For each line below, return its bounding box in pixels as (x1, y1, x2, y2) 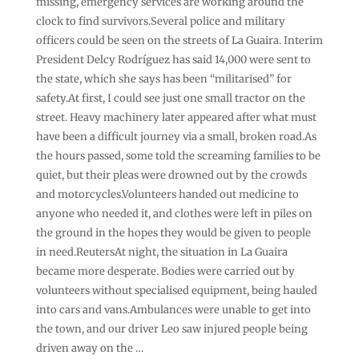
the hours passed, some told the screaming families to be (35, 148, 321, 163)
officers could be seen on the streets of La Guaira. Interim (35, 33, 323, 47)
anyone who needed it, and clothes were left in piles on (35, 206, 313, 220)
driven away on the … (35, 341, 143, 355)
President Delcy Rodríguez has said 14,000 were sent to (35, 52, 311, 67)
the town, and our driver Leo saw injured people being (35, 321, 308, 336)
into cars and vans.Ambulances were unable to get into (35, 302, 311, 317)
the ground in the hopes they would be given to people (35, 225, 311, 240)
